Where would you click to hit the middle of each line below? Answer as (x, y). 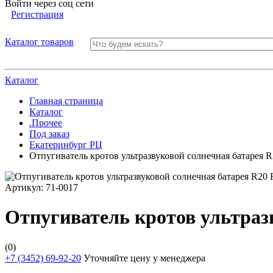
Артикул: (25, 187)
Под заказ (49, 134)
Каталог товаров (39, 42)
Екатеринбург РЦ (66, 145)
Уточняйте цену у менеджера (143, 258)
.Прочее (46, 123)
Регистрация (37, 14)
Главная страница (66, 101)
